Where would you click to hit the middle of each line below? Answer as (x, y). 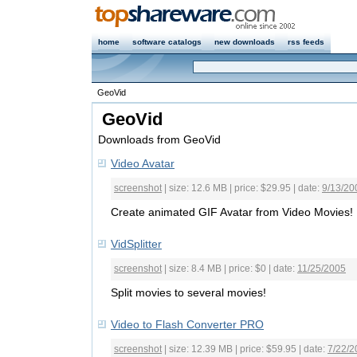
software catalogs (167, 42)
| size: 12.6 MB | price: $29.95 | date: (242, 188)
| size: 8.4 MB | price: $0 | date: (229, 269)
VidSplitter (136, 244)
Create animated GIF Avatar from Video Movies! (232, 212)
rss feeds (306, 42)
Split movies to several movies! (188, 292)
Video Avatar (143, 163)
